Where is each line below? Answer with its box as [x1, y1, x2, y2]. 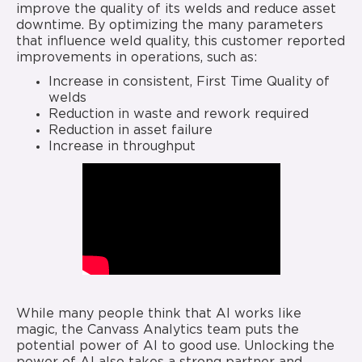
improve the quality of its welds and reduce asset [16, 2, 336, 15]
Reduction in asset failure [48, 124, 213, 137]
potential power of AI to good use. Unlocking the [16, 340, 335, 353]
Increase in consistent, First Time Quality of [48, 75, 330, 88]
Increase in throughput [48, 140, 196, 153]
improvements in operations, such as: [16, 51, 257, 64]
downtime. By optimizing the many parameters [16, 19, 323, 32]
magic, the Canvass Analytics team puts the [16, 324, 299, 337]
